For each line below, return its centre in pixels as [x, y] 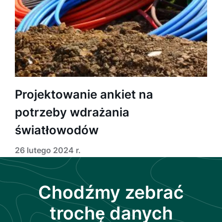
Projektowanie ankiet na [84, 94]
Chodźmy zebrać [111, 192]
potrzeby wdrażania [72, 112]
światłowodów [57, 130]
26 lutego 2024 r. [48, 150]
